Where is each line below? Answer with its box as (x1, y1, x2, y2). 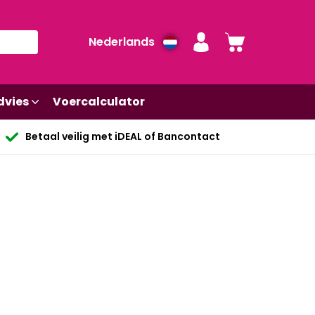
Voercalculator (53, 94, 145, 110)
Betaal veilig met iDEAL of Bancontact (25, 129, 220, 143)
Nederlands (89, 34, 155, 50)
